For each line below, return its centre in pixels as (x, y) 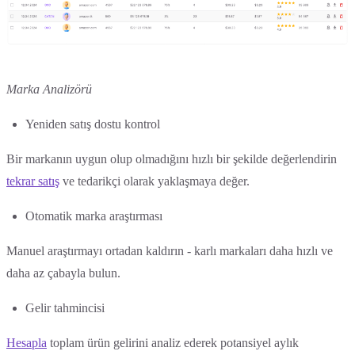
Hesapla (27, 342)
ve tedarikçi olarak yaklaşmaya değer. (155, 181)
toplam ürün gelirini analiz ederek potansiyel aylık (173, 342)
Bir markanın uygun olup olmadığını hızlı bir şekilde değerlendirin (172, 158)
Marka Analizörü (49, 89)
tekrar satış (33, 181)
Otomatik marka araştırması (94, 216)
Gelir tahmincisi (65, 307)
